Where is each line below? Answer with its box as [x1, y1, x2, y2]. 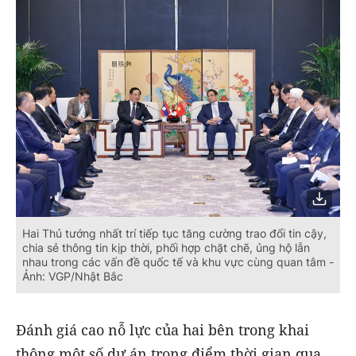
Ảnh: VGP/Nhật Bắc [22, 269, 123, 283]
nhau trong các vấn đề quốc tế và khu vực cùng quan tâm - [22, 254, 334, 269]
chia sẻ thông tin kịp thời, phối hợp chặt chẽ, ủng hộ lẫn [22, 240, 310, 254]
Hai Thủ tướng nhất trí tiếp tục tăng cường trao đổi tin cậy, [22, 226, 327, 240]
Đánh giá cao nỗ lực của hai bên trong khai [16, 319, 309, 339]
